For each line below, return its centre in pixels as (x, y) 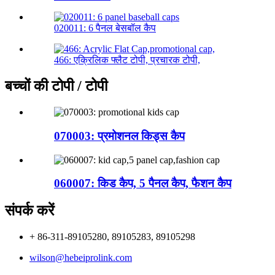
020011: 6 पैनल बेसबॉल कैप (105, 28)
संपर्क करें (29, 211)
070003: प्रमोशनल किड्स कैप (119, 136)
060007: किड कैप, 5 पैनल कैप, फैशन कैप (143, 184)
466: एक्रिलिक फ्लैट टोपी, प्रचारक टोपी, (127, 60)
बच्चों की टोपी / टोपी (56, 86)
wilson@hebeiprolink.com (81, 258)
